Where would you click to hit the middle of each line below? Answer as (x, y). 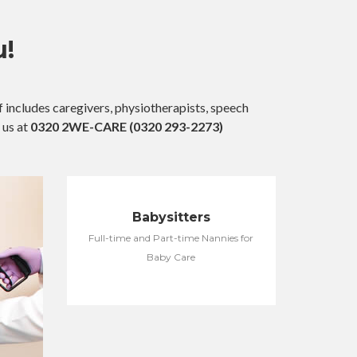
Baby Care (171, 257)
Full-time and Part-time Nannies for (171, 238)
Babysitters (171, 217)
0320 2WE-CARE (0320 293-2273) (127, 126)
